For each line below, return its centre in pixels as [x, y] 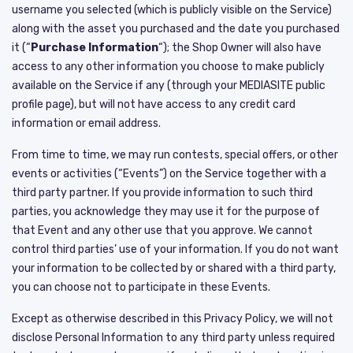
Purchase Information [95, 47]
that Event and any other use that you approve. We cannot [162, 230]
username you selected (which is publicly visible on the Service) [172, 9]
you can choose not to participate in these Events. [141, 287]
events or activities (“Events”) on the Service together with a [169, 173]
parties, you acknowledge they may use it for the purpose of [166, 211]
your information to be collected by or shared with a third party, [174, 268]
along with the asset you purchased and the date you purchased [176, 28]
